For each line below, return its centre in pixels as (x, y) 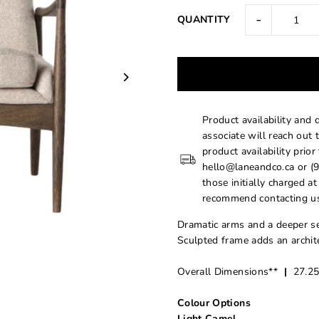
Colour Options (214, 303)
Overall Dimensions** (230, 272)
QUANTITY (204, 20)
